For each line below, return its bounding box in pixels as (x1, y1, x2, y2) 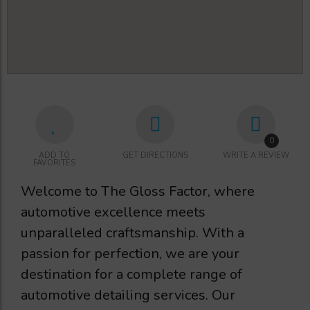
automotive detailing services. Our (21, 286, 235, 305)
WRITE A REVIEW (222, 149, 289, 161)
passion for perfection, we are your (21, 244, 239, 264)
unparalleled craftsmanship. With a (21, 224, 244, 243)
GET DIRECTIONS (122, 149, 188, 161)
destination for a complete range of (21, 265, 242, 284)
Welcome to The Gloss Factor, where (21, 182, 255, 201)
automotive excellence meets (21, 203, 206, 222)
